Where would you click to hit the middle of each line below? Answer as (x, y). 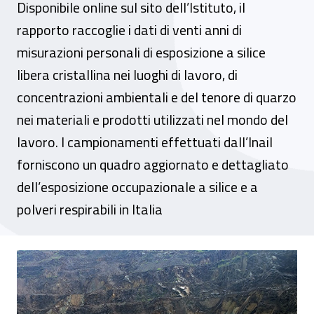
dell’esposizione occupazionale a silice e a (137, 187)
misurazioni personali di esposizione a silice (141, 52)
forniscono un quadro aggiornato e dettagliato (153, 164)
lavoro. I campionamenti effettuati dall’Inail (145, 142)
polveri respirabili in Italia (90, 209)
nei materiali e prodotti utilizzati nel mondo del (152, 120)
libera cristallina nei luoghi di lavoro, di (127, 75)
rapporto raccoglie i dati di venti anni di (129, 30)
